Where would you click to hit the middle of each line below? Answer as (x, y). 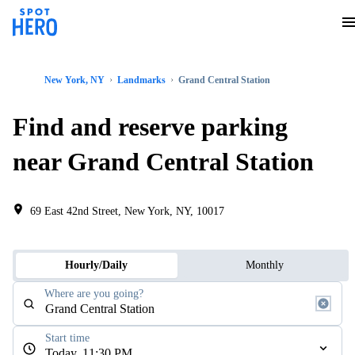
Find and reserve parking (150, 127)
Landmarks (141, 80)
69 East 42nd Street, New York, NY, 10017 (127, 211)
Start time (67, 338)
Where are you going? (94, 294)
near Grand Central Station (163, 162)
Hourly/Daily (97, 265)
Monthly (264, 265)
